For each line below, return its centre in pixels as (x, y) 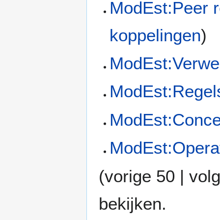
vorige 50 (140, 176)
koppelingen (155, 35)
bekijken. (133, 203)
